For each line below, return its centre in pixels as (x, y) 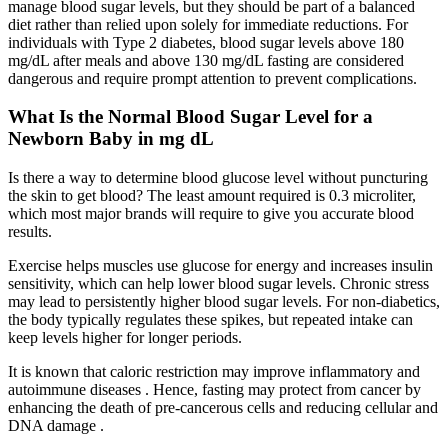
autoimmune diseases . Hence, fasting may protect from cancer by (214, 390)
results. (30, 232)
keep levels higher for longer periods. (125, 338)
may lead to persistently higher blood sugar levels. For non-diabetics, (224, 302)
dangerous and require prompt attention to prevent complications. (212, 78)
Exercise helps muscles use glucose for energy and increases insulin (220, 266)
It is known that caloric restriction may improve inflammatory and (214, 372)
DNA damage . (56, 426)
